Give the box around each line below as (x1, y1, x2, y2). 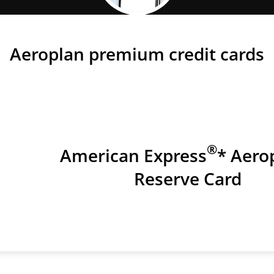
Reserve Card (133, 167, 242, 190)
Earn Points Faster (86, 24, 188, 41)
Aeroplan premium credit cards (10, 42, 264, 65)
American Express (59, 144, 207, 167)
